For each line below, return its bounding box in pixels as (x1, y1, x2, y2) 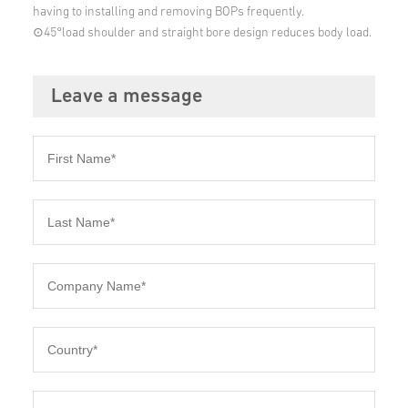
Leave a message (50, 87, 202, 107)
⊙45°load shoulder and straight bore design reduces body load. (32, 26, 372, 40)
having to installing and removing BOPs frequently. (32, 5, 304, 19)
